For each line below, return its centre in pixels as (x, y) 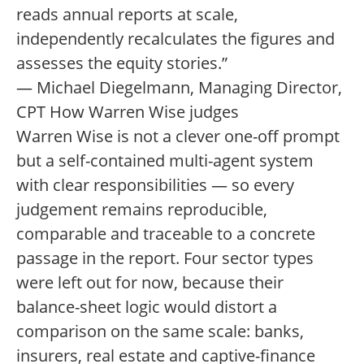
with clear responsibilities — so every (155, 185)
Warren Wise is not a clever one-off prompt (178, 136)
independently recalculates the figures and (175, 39)
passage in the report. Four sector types (165, 258)
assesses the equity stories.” (122, 63)
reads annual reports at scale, (127, 14)
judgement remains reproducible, (142, 209)
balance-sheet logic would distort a (147, 307)
